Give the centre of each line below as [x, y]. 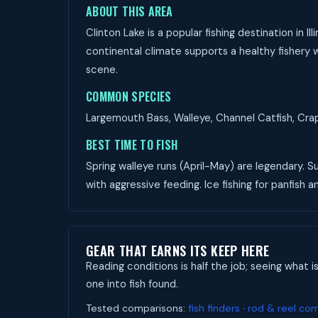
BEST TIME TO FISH [132, 145]
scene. [102, 70]
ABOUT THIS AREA [130, 11]
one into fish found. [132, 284]
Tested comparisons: [137, 308]
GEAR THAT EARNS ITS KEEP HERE [178, 251]
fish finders [214, 308]
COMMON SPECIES [129, 97]
